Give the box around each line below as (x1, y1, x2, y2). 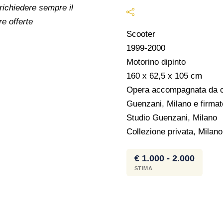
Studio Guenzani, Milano (126, 112, 217, 122)
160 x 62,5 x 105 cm (126, 71, 202, 81)
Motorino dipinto (126, 57, 186, 67)
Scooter (126, 29, 155, 39)
